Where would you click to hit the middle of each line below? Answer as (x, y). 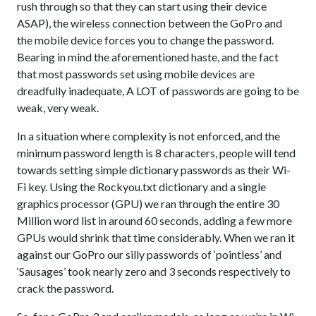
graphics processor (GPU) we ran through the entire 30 (148, 203)
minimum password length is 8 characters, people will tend (156, 153)
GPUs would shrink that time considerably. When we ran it (156, 237)
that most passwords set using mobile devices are (136, 74)
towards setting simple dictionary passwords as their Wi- (154, 170)
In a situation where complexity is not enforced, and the (148, 136)
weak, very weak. (58, 108)
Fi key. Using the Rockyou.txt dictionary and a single (141, 187)
